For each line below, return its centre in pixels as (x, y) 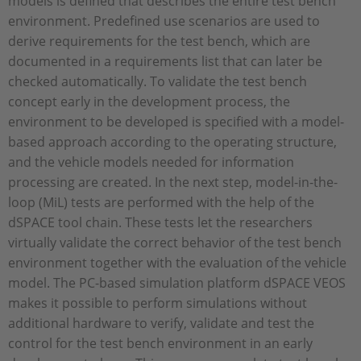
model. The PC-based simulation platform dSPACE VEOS (177, 282)
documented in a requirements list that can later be (165, 61)
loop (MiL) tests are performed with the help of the (161, 202)
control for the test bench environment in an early (160, 343)
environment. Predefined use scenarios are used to (164, 21)
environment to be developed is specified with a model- (176, 121)
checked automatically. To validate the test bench (158, 81)
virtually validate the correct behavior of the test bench (175, 242)
